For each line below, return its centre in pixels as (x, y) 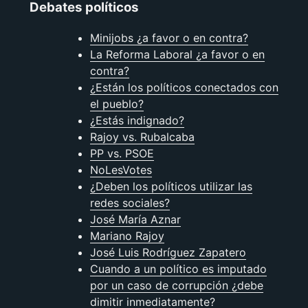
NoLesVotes (121, 170)
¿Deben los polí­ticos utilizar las (171, 187)
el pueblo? (117, 104)
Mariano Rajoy (127, 236)
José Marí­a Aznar (135, 220)
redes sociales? (130, 203)
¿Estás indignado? (137, 121)
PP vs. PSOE (122, 154)
